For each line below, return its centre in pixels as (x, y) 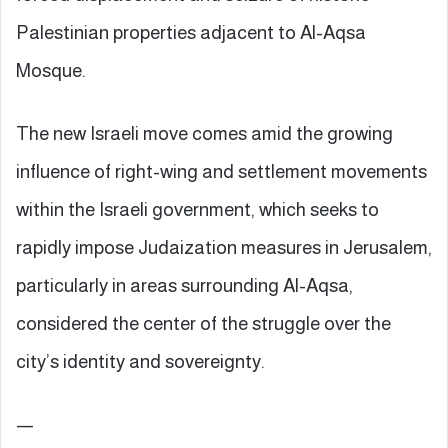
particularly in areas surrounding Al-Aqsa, (184, 285)
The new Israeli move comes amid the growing (204, 133)
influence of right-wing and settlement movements (221, 171)
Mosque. (51, 70)
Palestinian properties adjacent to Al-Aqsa (191, 32)
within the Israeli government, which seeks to (197, 209)
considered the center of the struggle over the (203, 323)
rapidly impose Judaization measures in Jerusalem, (224, 247)
